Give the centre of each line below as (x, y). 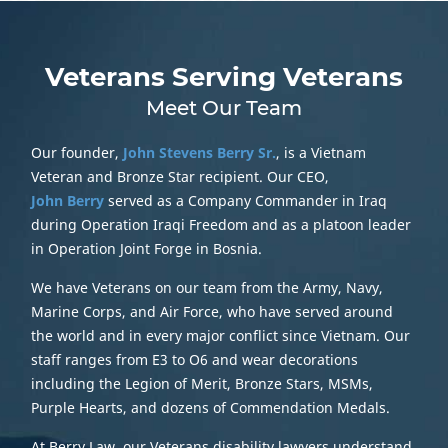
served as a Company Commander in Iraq (245, 201)
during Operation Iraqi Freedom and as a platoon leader (220, 225)
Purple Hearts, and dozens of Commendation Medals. (210, 408)
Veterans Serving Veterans (224, 77)
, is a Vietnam (320, 153)
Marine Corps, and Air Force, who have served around (211, 312)
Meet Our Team (224, 108)
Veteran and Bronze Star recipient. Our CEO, (179, 177)
